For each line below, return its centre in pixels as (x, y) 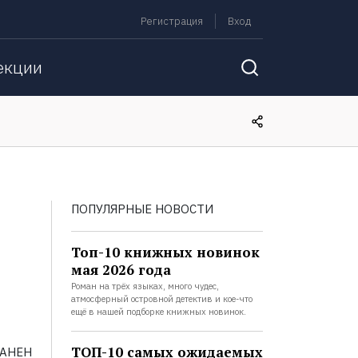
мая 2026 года (121, 270)
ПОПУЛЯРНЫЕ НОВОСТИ (142, 209)
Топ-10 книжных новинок (165, 252)
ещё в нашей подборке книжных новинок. (158, 312)
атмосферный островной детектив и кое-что (161, 299)
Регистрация (171, 21)
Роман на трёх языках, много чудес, (145, 286)
